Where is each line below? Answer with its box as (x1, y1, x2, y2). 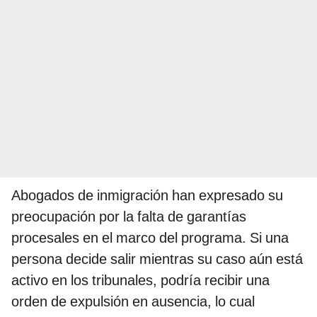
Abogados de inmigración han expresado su (11, 186, 283, 204)
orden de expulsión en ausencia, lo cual (11, 292, 255, 310)
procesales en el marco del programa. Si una (11, 229, 289, 246)
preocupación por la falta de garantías (11, 207, 246, 225)
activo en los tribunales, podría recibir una (11, 271, 270, 289)
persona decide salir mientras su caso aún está (11, 250, 303, 267)
